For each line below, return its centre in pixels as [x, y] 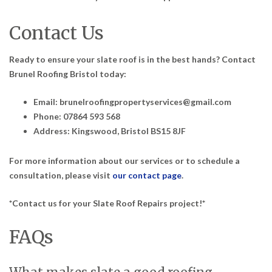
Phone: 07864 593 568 [77, 116]
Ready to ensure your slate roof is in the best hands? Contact [132, 59]
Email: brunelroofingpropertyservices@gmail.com [132, 101]
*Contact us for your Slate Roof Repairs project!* [107, 203]
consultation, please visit [61, 175]
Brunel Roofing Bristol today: [68, 73]
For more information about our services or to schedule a [124, 160]
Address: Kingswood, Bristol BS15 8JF [110, 131]
